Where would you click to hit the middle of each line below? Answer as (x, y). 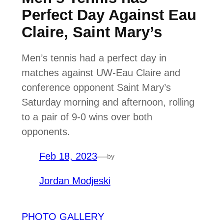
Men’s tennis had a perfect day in (94, 58)
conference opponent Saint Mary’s (96, 88)
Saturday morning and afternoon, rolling (108, 102)
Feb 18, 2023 (68, 156)
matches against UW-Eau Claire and (101, 73)
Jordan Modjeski (75, 181)
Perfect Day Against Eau (109, 15)
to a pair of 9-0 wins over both (87, 117)
